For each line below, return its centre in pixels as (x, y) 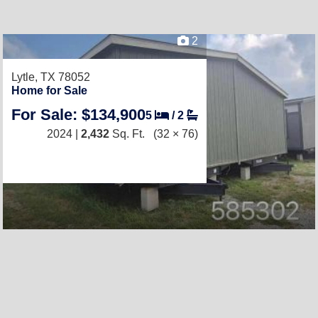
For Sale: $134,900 (78, 115)
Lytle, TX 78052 (51, 77)
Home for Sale (49, 91)
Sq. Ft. (127, 134)
